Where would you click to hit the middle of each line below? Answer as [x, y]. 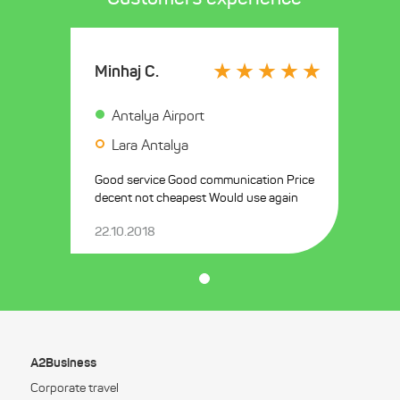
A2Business [63, 363]
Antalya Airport [158, 116]
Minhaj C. [127, 72]
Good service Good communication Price [131, 180]
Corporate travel [75, 388]
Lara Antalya [150, 146]
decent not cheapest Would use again [254, 198]
